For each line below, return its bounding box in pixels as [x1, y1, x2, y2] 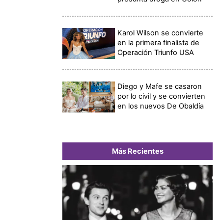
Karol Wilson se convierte [117, 28, 204, 37]
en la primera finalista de [117, 38, 200, 47]
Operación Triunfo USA [117, 48, 194, 57]
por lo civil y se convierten [117, 91, 206, 101]
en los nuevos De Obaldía [117, 101, 204, 110]
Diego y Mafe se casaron [117, 82, 202, 91]
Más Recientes [111, 146, 164, 156]
